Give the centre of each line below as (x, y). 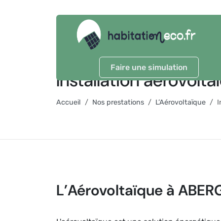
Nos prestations (118, 102)
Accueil (69, 102)
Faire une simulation (149, 67)
